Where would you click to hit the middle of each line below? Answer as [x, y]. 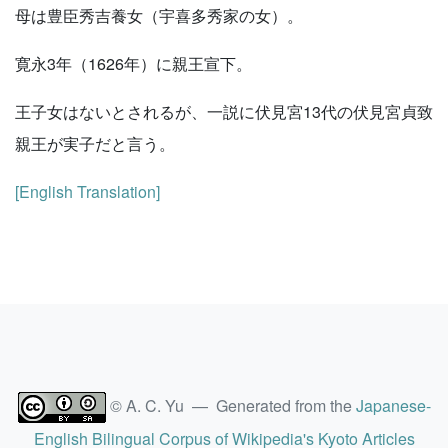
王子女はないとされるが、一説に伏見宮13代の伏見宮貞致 [224, 111]
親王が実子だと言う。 [95, 143]
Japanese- [393, 405]
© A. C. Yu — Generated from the [230, 405]
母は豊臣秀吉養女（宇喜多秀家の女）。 [159, 15]
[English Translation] [87, 191]
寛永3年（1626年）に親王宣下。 [133, 63]
